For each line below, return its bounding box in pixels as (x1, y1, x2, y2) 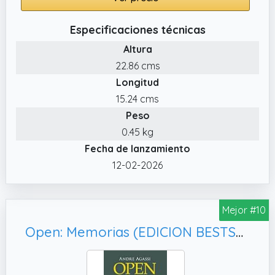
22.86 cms (115, 59, 160, 72)
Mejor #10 (222, 203, 266, 216)
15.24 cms (116, 92, 159, 105)
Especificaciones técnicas (69, 22, 206, 37)
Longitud (116, 76, 159, 88)
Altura (123, 42, 152, 55)
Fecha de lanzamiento (85, 142, 190, 155)
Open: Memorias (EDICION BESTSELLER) (236, 223, 243, 241)
